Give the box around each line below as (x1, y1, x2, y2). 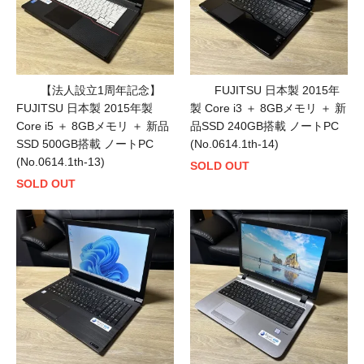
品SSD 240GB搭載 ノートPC (190, 119, 339, 133)
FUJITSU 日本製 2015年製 (16, 102, 153, 115)
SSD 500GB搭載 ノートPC (16, 137, 154, 151)
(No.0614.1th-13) (16, 155, 105, 169)
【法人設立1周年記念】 (41, 84, 161, 97)
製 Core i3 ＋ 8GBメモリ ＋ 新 (190, 102, 346, 115)
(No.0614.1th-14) (190, 137, 279, 151)
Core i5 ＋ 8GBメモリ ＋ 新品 (16, 119, 169, 133)
